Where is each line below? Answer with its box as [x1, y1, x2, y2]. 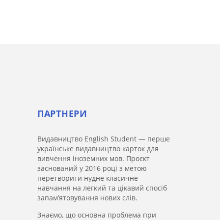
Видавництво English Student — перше [37, 134, 170, 144]
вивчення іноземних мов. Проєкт [37, 154, 150, 164]
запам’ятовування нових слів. [37, 193, 137, 203]
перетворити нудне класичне [37, 173, 138, 183]
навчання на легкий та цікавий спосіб [37, 183, 167, 193]
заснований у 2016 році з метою [37, 164, 147, 173]
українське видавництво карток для [37, 144, 159, 154]
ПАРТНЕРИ [37, 108, 87, 120]
